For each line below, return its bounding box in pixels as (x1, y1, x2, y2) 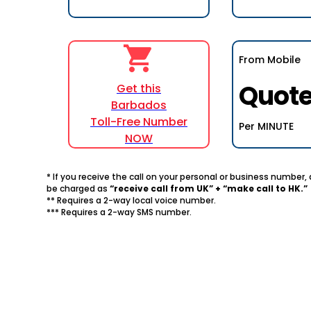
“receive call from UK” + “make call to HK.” (110, 183, 308, 194)
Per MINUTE (239, 119, 294, 133)
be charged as (47, 183, 110, 194)
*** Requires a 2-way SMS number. (47, 206, 192, 218)
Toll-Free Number (90, 114, 187, 130)
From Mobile (239, 53, 301, 67)
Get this (117, 81, 161, 96)
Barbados (111, 97, 167, 113)
